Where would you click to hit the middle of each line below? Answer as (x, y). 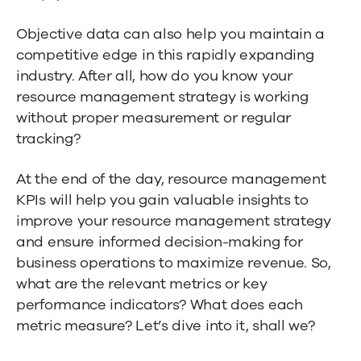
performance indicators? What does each (160, 304)
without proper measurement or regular (154, 117)
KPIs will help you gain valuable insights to (162, 199)
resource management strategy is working (162, 96)
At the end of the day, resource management (171, 178)
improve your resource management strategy (174, 220)
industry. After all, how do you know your (154, 75)
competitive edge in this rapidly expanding (165, 54)
